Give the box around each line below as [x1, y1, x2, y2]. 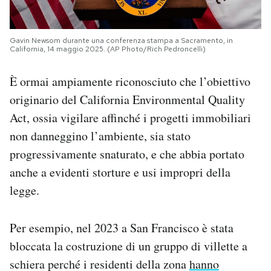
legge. [10, 182, 39, 199]
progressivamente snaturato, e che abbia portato [10, 146, 244, 163]
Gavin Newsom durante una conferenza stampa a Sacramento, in [10, 36, 233, 46]
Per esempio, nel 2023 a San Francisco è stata [10, 220, 233, 237]
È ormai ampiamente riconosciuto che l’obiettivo [10, 73, 250, 90]
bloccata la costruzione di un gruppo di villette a [10, 238, 247, 255]
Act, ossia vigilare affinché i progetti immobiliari [10, 109, 251, 126]
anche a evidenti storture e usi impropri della [10, 164, 230, 181]
